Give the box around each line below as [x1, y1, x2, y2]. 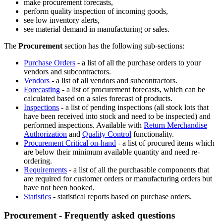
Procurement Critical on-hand [24, 138, 116, 147]
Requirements [24, 165, 67, 174]
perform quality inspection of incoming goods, [24, 6, 168, 15]
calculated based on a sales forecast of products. [24, 94, 172, 103]
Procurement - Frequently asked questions [4, 210, 175, 221]
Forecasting [24, 85, 60, 94]
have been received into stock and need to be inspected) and [24, 111, 211, 120]
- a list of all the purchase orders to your [75, 58, 201, 67]
